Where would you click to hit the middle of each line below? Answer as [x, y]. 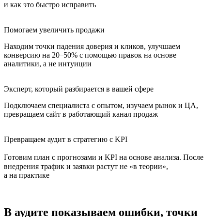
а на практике [27, 175]
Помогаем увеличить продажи [54, 30]
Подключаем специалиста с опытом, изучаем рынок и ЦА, [101, 106]
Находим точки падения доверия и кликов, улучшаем [92, 46]
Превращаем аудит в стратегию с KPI [66, 139]
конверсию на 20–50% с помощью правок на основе [90, 55]
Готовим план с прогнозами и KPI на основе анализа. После [106, 157]
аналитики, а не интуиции [48, 64]
